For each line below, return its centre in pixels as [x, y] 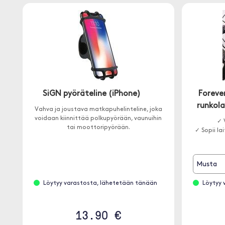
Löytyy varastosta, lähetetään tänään [100, 183]
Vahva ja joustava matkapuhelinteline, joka [98, 109]
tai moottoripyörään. [98, 128]
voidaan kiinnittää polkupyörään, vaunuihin [98, 119]
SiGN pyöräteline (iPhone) [92, 94]
